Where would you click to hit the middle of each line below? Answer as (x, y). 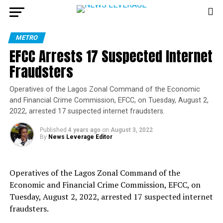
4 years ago (84, 130)
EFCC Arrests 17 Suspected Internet (111, 56)
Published (53, 130)
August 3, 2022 (131, 130)
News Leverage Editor (80, 137)
